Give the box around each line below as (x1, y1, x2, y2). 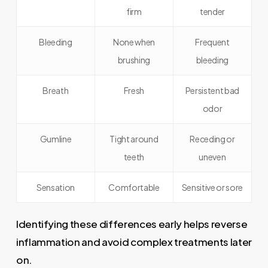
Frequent (195, 36, 230, 47)
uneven (199, 151, 226, 162)
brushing (117, 54, 151, 65)
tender (199, 6, 225, 17)
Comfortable (108, 182, 160, 193)
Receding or (190, 133, 235, 144)
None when (112, 36, 155, 47)
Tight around (109, 133, 159, 144)
